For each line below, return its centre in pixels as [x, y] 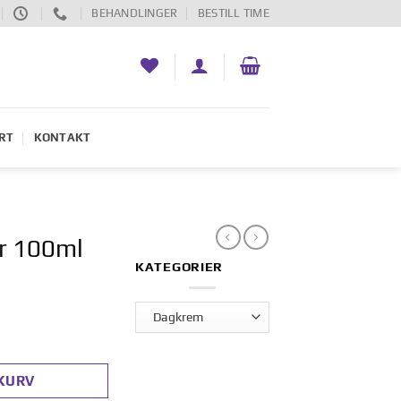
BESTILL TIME [233, 13]
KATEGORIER [179, 267]
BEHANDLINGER [135, 13]
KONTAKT [62, 137]
